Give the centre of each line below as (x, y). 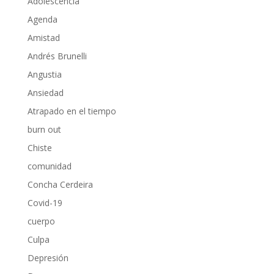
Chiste (39, 147)
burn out (44, 129)
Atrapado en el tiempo (72, 111)
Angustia (44, 74)
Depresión (48, 257)
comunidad (49, 166)
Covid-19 (45, 202)
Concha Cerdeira (60, 184)
